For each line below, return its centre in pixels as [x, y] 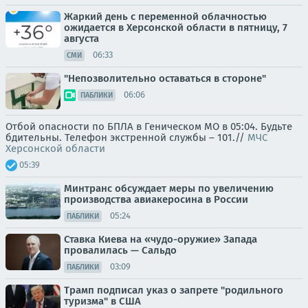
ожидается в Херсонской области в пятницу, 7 [176, 27]
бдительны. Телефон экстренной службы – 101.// [126, 137]
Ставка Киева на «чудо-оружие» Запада [161, 239]
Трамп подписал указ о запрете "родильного [174, 290]
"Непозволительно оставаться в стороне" [165, 78]
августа [81, 38]
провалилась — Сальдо [120, 250]
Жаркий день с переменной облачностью [165, 16]
